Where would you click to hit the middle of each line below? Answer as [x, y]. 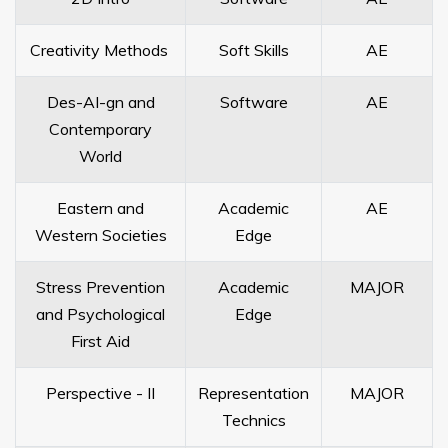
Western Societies [100, 235]
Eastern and [100, 208]
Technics [253, 420]
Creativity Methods [100, 50]
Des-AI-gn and [100, 102]
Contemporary [100, 129]
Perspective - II [100, 393]
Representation [253, 393]
